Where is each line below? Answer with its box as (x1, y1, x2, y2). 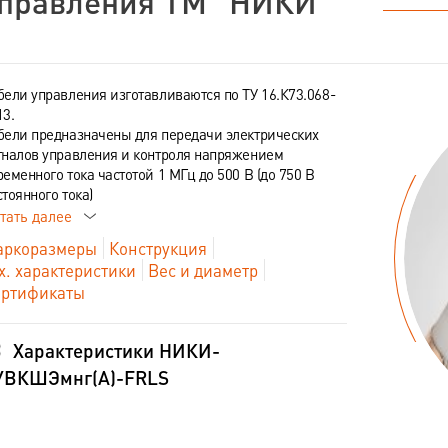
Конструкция (108, 236, 207, 259)
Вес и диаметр (147, 258, 258, 281)
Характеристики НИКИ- (12, 337, 220, 363)
